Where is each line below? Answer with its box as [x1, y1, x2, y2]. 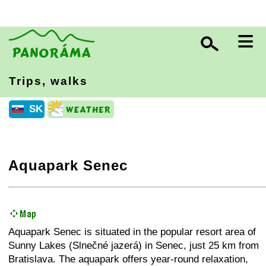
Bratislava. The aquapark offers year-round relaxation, [8, 254, 248, 265]
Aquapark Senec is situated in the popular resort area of [8, 226, 256, 237]
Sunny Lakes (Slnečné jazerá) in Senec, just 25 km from [8, 240, 259, 251]
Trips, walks [9, 75, 88, 87]
